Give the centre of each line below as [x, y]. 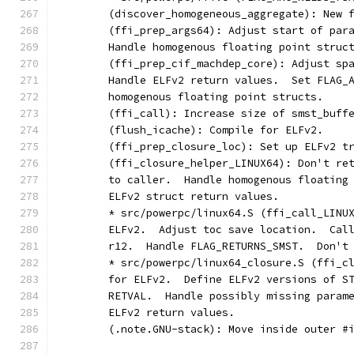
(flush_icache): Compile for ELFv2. [216, 130]
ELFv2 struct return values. [194, 196]
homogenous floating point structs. [216, 97]
